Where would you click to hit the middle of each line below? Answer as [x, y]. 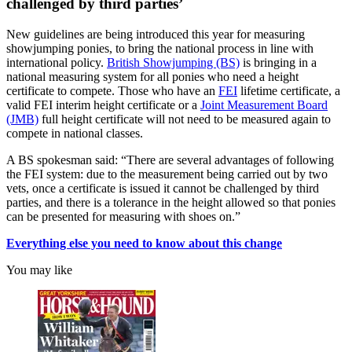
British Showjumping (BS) [173, 62]
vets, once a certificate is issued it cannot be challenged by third [163, 188]
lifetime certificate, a [289, 90]
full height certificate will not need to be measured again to [185, 119]
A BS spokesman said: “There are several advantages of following [170, 159]
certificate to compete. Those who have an [112, 90]
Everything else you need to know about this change [144, 243]
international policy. [57, 62]
